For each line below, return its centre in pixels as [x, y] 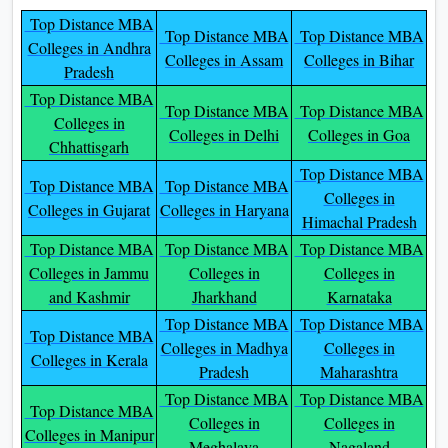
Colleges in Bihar [359, 59]
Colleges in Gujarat [89, 209]
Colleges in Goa [359, 134]
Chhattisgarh [89, 146]
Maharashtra [359, 371]
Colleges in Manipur [89, 434]
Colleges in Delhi [224, 134]
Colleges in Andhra [89, 47]
